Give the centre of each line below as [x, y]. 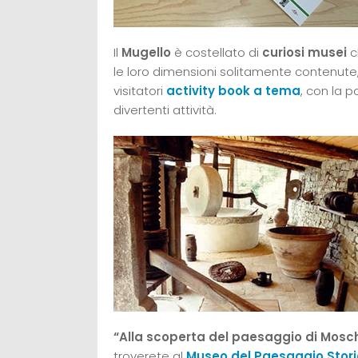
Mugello [146, 52]
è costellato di [215, 52]
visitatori [140, 90]
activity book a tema [233, 90]
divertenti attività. [165, 109]
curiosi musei [303, 52]
